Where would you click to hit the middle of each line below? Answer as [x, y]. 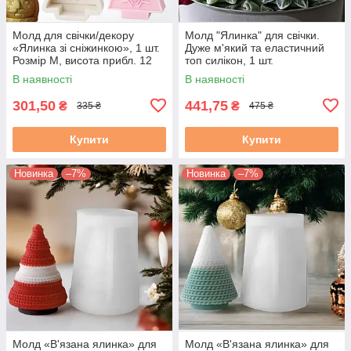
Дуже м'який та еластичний [255, 47]
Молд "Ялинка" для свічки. [252, 35]
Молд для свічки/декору [73, 35]
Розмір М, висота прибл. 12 [82, 60]
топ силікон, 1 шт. [229, 60]
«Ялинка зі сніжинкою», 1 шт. [86, 47]
